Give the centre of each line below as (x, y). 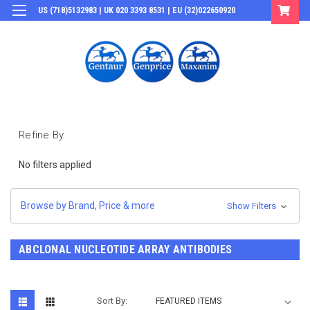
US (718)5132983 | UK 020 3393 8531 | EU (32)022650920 (137, 10)
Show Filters (252, 206)
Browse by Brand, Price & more (88, 205)
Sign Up (234, 30)
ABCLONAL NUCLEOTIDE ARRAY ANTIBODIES (125, 249)
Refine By (42, 135)
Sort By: (112, 300)
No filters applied (55, 164)
